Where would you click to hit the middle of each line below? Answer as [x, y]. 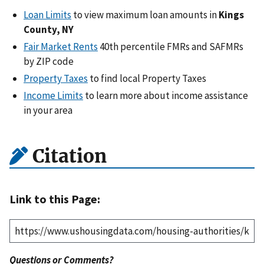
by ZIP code [49, 62]
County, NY [49, 29]
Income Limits [53, 96]
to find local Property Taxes [147, 79]
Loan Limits [47, 14]
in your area [48, 110]
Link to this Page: [55, 199]
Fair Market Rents [61, 47]
